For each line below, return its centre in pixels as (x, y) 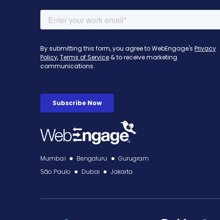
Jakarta (122, 172)
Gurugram (134, 159)
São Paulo (55, 172)
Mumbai (53, 159)
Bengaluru (92, 159)
